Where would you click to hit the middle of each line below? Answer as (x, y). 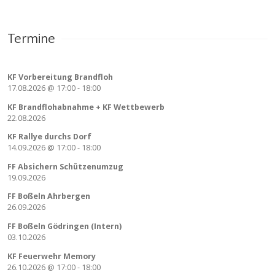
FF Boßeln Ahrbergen (49, 196)
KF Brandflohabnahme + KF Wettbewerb (86, 107)
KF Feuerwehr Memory (52, 256)
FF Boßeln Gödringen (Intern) (64, 226)
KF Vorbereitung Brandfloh (60, 77)
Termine (31, 39)
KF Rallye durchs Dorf (49, 137)
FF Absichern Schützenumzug (65, 166)
